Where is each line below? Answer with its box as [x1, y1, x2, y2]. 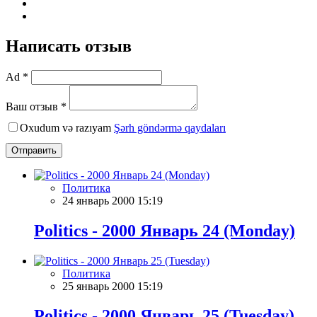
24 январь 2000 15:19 [62, 194, 163, 207]
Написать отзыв [6, 36, 132, 55]
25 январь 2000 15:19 [62, 279, 163, 292]
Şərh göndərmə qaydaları [114, 121, 226, 134]
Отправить [11, 144, 57, 156]
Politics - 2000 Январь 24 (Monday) [34, 221, 295, 240]
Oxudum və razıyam [20, 121, 114, 134]
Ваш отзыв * [6, 100, 67, 113]
